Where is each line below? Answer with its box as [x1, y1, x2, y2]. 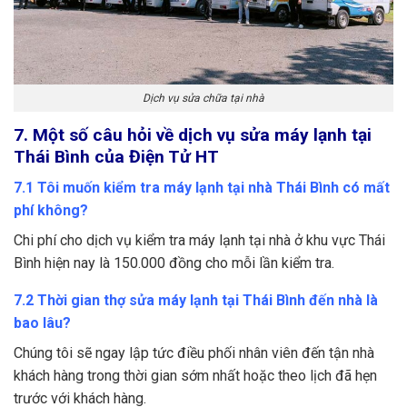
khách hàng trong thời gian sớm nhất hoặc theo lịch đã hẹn [14, 367, 377, 385]
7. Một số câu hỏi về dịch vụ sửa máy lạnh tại [14, 124, 372, 145]
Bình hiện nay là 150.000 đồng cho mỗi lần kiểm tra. [14, 254, 334, 273]
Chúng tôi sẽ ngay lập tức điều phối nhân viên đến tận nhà [14, 344, 374, 362]
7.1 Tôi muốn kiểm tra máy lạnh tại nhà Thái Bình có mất [14, 179, 390, 197]
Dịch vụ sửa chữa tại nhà [143, 91, 264, 104]
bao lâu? [14, 314, 71, 333]
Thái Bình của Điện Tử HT [14, 145, 219, 167]
